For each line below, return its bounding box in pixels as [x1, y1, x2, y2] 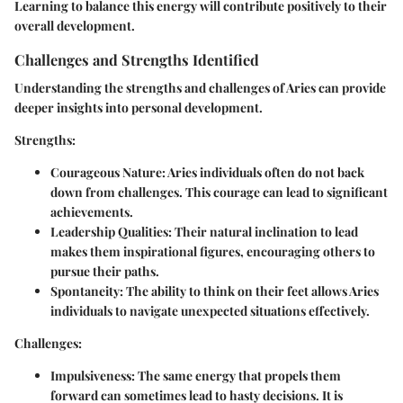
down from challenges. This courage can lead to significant [50, 183, 388, 201]
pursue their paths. [50, 262, 159, 280]
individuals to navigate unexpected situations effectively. [50, 301, 370, 319]
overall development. [14, 16, 135, 34]
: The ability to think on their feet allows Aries [120, 282, 379, 300]
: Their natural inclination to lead [168, 222, 358, 240]
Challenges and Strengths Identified [14, 49, 259, 69]
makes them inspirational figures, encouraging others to [50, 242, 375, 260]
